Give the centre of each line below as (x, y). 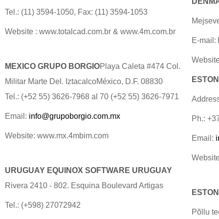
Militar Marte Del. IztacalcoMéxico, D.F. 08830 (84, 81)
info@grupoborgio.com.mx (75, 116)
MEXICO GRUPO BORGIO (52, 66)
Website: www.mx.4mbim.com (57, 136)
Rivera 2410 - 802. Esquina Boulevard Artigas (84, 186)
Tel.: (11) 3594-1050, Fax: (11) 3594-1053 (76, 12)
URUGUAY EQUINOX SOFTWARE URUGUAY (88, 170)
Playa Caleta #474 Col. (140, 66)
